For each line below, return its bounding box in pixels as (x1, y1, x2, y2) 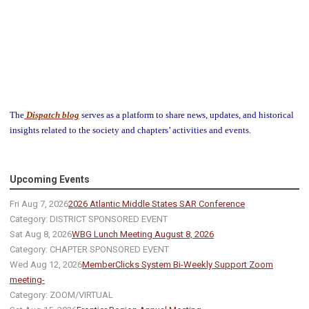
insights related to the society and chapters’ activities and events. (10, 125, 251, 136)
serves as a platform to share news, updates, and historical (79, 110, 294, 121)
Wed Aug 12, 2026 (10, 259, 82, 270)
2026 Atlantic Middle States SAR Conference (68, 199, 245, 210)
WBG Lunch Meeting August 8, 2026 (72, 229, 214, 240)
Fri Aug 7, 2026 (10, 199, 68, 210)
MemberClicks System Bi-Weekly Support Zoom (82, 259, 273, 270)
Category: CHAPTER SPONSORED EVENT (10, 244, 169, 255)
